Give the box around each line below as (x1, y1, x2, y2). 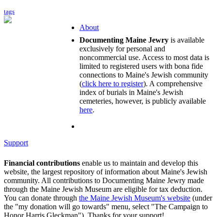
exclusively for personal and (79, 44, 165, 53)
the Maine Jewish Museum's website (79, 193, 190, 202)
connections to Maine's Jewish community (79, 70, 208, 79)
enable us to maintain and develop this (80, 158, 198, 167)
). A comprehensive (143, 79, 202, 88)
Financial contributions (4, 158, 80, 167)
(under (190, 193, 212, 202)
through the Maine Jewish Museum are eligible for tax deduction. (4, 185, 202, 193)
